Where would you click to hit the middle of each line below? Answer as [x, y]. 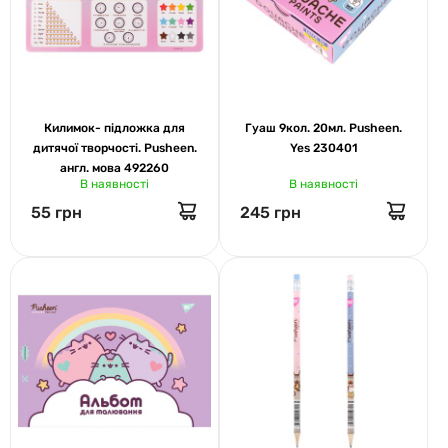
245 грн [270, 212]
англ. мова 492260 [114, 167]
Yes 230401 [323, 147]
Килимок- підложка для [114, 127]
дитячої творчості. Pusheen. [114, 147]
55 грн [56, 212]
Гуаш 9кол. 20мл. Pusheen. [323, 127]
